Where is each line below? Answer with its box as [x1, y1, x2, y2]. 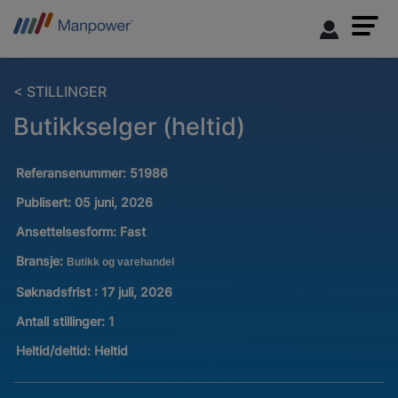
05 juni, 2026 [74, 195, 153, 211]
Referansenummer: [15, 165, 130, 181]
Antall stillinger [15, 313, 101, 329]
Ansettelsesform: [15, 224, 120, 240]
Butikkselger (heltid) [13, 112, 245, 141]
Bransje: [15, 253, 67, 269]
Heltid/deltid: [15, 342, 94, 358]
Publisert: [15, 195, 71, 211]
